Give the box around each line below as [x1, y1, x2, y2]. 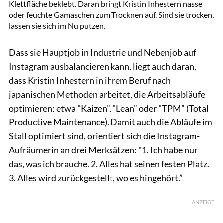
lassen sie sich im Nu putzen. [9, 20, 105, 30]
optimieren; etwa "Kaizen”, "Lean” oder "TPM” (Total [9, 102, 209, 113]
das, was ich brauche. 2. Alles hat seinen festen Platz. [9, 158, 209, 169]
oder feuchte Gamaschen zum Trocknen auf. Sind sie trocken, [9, 9, 214, 19]
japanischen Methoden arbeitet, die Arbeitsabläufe [9, 88, 205, 100]
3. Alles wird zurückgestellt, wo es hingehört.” [9, 172, 183, 183]
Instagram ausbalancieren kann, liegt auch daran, [9, 60, 196, 72]
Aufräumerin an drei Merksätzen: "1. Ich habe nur [9, 144, 198, 155]
